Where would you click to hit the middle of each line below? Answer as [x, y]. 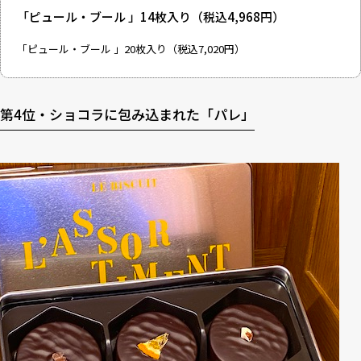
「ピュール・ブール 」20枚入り [92, 49]
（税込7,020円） [206, 49]
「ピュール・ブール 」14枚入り [104, 17]
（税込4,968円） [238, 17]
